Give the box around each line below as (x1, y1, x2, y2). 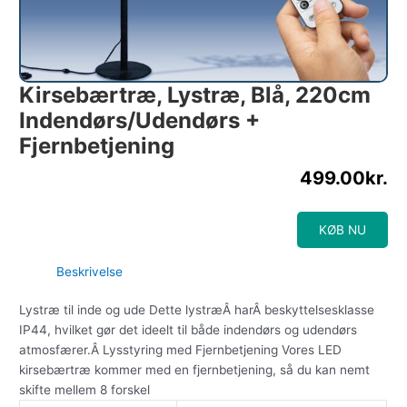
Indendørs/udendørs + (19, 106, 261, 134)
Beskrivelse (56, 263, 124, 279)
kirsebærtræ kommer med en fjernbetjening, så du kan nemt (19, 362, 371, 378)
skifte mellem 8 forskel (19, 382, 151, 398)
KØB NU (318, 222, 366, 237)
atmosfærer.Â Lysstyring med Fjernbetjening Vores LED (19, 342, 342, 358)
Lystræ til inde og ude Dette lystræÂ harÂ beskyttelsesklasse (19, 303, 375, 318)
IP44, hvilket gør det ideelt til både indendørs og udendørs (19, 323, 358, 338)
